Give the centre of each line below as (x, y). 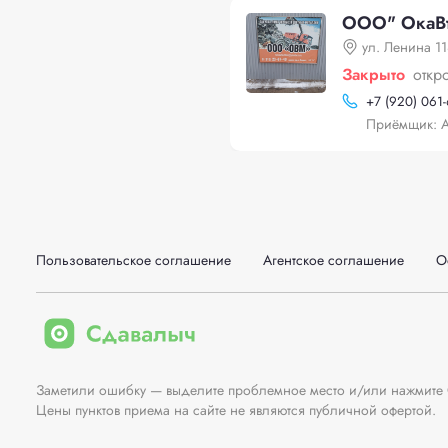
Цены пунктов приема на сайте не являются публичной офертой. (236, 410)
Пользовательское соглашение (133, 260)
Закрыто (373, 74)
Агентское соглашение (333, 260)
